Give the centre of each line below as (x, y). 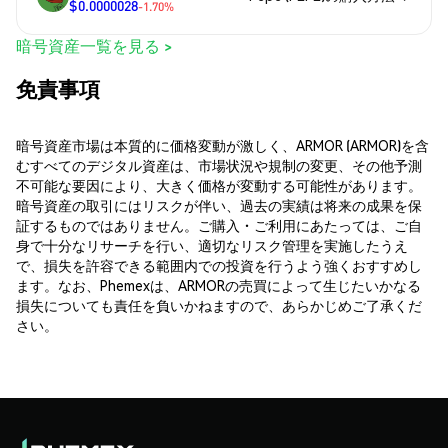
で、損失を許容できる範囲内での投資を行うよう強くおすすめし (219, 264)
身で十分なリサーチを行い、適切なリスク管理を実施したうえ (212, 244)
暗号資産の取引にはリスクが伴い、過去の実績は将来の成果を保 (219, 204)
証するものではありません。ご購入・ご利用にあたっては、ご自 (219, 224)
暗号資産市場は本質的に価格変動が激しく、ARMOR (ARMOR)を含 (222, 144)
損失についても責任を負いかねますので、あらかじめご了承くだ (219, 304)
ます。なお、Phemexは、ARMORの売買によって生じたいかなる (218, 284)
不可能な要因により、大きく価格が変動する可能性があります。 (219, 184)
